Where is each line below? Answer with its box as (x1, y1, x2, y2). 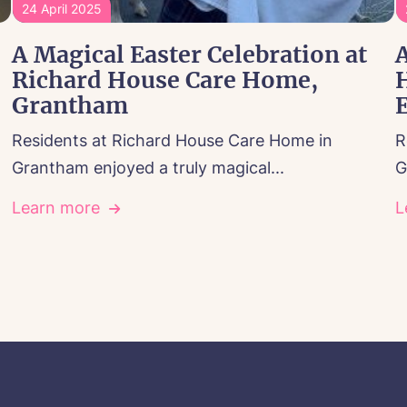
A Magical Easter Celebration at (12, 40, 368, 70)
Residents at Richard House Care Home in (12, 131, 333, 151)
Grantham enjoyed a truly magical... (12, 158, 285, 178)
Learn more (12, 198, 101, 218)
